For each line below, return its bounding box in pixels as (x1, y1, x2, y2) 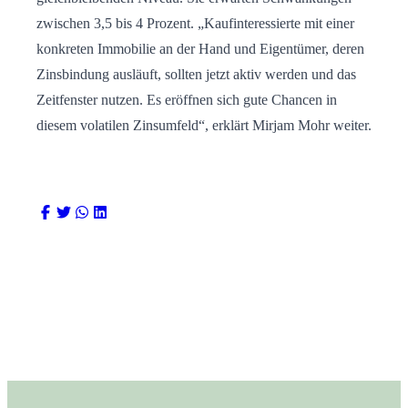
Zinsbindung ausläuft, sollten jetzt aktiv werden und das (36, 66, 356, 82)
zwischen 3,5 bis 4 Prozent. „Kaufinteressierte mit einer (36, 15, 354, 31)
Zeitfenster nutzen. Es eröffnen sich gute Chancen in (36, 91, 337, 107)
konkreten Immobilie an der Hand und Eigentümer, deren (36, 40, 364, 56)
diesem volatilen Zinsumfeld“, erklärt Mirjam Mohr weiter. (36, 117, 372, 133)
